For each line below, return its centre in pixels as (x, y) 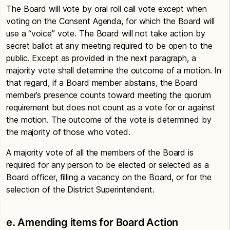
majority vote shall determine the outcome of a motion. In (114, 70)
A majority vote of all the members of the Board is (100, 152)
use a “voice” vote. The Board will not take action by (106, 33)
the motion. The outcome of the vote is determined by (109, 120)
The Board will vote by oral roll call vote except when (107, 9)
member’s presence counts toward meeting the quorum (109, 95)
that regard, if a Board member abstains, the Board (102, 83)
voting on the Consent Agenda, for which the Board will (110, 21)
